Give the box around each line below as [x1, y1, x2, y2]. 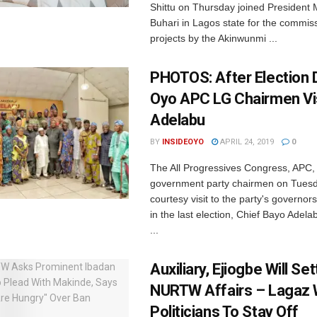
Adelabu [150, 111, 205, 129]
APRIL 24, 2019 [218, 137, 274, 146]
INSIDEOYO [162, 137, 204, 146]
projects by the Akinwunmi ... [150, 33, 277, 44]
